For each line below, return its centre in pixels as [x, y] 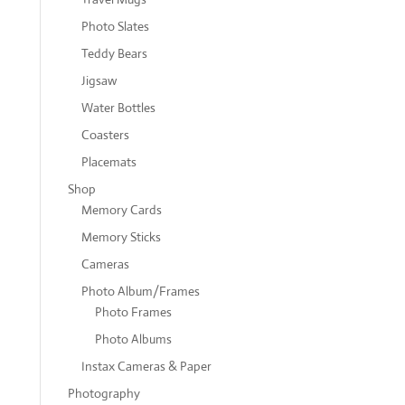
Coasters [105, 135]
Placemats [108, 162]
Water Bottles [118, 108]
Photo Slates [115, 26]
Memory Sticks [121, 237]
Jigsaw [99, 80]
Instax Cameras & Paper [146, 366]
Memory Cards [121, 210]
